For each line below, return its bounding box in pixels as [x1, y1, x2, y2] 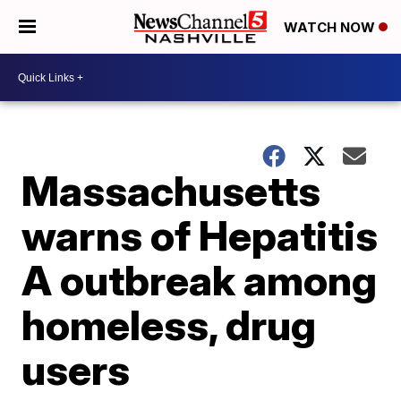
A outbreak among [21, 255, 378, 305]
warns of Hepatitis [21, 210, 379, 260]
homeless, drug [21, 300, 317, 350]
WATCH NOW [284, 19, 379, 37]
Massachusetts [21, 166, 321, 216]
